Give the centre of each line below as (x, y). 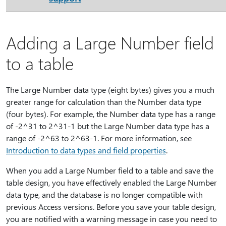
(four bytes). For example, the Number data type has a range (111, 114)
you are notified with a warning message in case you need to (111, 219)
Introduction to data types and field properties (86, 150)
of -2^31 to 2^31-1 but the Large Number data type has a (108, 126)
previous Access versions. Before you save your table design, (111, 207)
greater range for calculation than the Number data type (104, 102)
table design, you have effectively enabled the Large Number (111, 183)
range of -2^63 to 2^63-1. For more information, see (99, 138)
